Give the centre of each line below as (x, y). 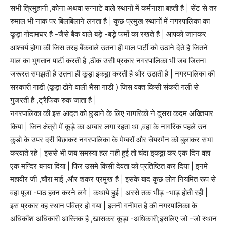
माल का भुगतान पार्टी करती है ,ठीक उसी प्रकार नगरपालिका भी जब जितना (108, 61)
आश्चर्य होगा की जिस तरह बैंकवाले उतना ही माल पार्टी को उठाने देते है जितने (109, 48)
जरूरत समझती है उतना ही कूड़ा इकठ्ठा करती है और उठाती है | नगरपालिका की (112, 74)
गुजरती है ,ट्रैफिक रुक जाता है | (53, 100)
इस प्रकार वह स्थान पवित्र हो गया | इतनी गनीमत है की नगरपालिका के (104, 206)
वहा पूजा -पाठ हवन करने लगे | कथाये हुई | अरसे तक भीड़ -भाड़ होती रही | (109, 193)
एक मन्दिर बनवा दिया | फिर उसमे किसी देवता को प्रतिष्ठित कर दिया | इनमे (109, 166)
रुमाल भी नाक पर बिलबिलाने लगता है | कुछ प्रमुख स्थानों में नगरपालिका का (110, 21)
